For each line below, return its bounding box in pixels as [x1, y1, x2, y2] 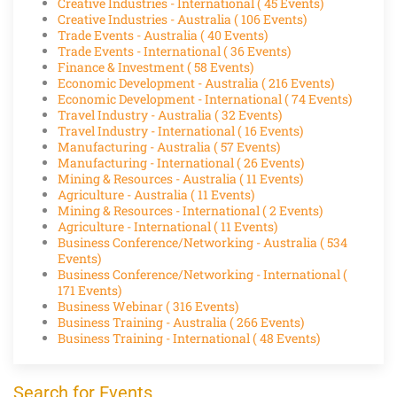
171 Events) [58, 281, 121, 299]
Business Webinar [58, 297, 166, 315]
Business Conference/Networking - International [58, 265, 343, 283]
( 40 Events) [200, 26, 268, 43]
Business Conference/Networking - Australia [58, 233, 320, 251]
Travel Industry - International [58, 121, 237, 139]
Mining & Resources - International [58, 201, 262, 219]
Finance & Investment [58, 58, 187, 75]
